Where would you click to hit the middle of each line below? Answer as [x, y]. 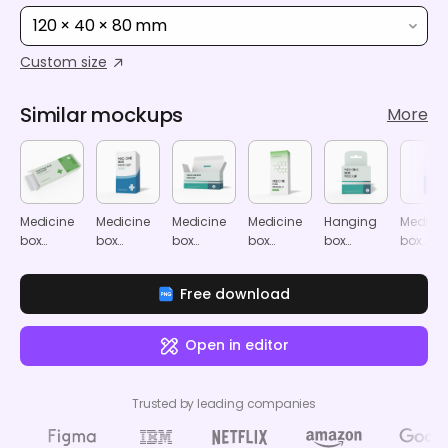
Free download [235, 293]
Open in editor [237, 345]
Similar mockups [102, 114]
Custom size [63, 61]
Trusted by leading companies [224, 403]
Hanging [350, 221]
